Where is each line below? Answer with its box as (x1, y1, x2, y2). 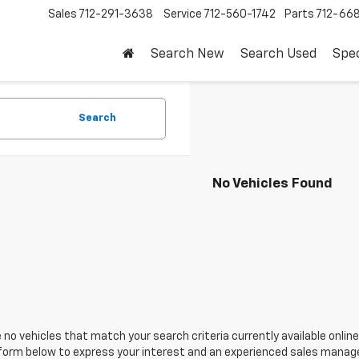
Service (163, 9, 202, 21)
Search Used (240, 48, 317, 62)
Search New (151, 48, 224, 62)
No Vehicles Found (212, 177, 333, 191)
